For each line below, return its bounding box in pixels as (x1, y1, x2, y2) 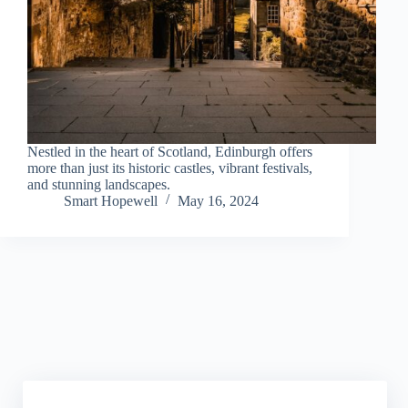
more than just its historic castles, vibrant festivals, (27, 159, 312, 176)
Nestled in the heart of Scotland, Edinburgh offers (27, 143, 312, 159)
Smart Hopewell (64, 192, 158, 209)
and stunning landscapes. (27, 176, 170, 192)
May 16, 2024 (178, 192, 259, 209)
